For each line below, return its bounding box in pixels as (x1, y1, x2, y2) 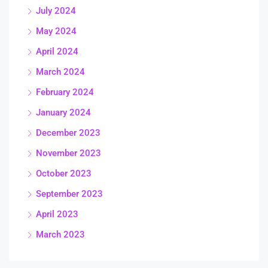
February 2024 (36, 87, 94, 98)
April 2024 (36, 46, 78, 57)
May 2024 (36, 26, 77, 37)
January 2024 (36, 107, 91, 118)
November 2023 (36, 148, 101, 159)
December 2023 (36, 127, 100, 139)
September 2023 (36, 188, 103, 200)
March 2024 (36, 66, 85, 78)
